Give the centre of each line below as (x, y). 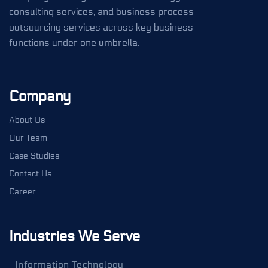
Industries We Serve (74, 237)
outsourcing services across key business (101, 28)
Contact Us (30, 174)
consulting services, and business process (101, 12)
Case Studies (34, 156)
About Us (27, 120)
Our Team (28, 138)
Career (22, 192)
